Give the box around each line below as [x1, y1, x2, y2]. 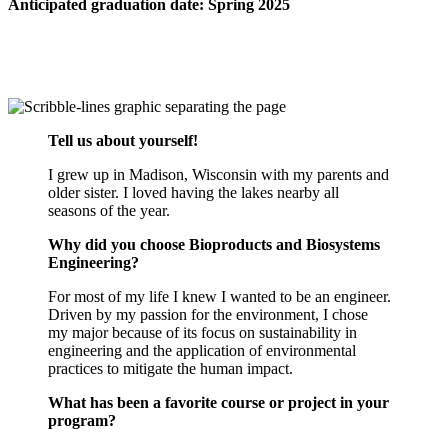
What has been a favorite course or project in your [48, 393, 389, 411]
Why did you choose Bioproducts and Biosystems [48, 235, 380, 253]
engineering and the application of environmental [48, 341, 356, 359]
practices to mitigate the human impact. [48, 359, 293, 377]
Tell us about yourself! [48, 131, 198, 149]
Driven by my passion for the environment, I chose [48, 305, 368, 323]
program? [48, 411, 120, 429]
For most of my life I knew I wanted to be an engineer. [48, 287, 391, 305]
